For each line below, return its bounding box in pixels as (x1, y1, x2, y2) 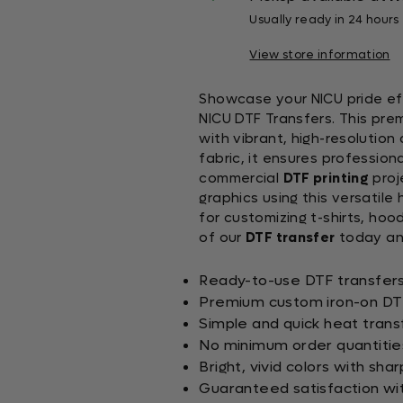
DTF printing (282, 169, 370, 187)
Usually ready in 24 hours (249, 13, 399, 27)
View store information (249, 48, 390, 62)
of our (199, 228, 246, 246)
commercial (199, 169, 283, 187)
